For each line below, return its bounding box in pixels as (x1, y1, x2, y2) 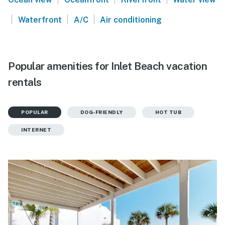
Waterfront (18, 15, 62, 25)
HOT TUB (155, 108, 181, 115)
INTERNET (21, 126, 51, 133)
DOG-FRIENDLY (80, 108, 123, 115)
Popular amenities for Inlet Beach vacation (8, 59, 207, 72)
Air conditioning (100, 15, 162, 25)
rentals (8, 75, 42, 88)
